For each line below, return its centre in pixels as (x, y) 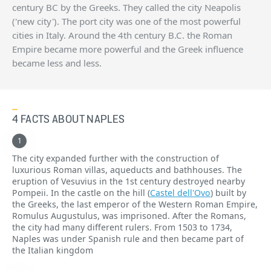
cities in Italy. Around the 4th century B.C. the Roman (122, 35)
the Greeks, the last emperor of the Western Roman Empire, (135, 204)
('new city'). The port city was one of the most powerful (126, 21)
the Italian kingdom (53, 250)
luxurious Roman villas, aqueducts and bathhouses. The (127, 169)
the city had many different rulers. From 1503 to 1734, (122, 227)
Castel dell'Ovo (180, 192)
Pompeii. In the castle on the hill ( (81, 192)
